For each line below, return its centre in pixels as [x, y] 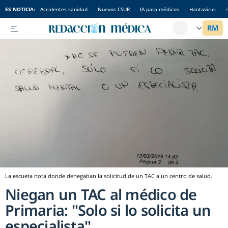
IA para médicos [160, 9]
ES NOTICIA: [20, 9]
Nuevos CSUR [114, 9]
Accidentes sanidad [64, 9]
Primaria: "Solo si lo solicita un [108, 210]
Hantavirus [203, 9]
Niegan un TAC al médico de [101, 194]
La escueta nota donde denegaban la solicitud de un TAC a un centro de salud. [109, 176]
